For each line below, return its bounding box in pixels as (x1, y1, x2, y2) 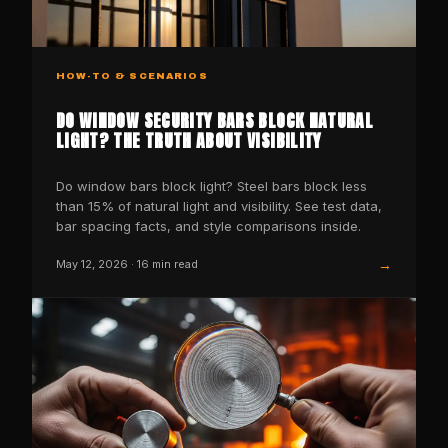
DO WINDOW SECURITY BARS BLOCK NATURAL (56, 106, 374, 134)
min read (149, 257, 198, 272)
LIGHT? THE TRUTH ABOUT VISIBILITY (56, 126, 322, 154)
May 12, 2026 (56, 257, 128, 272)
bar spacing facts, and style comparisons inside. (56, 217, 361, 234)
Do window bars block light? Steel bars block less (56, 177, 367, 194)
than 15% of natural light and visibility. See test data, (56, 197, 382, 214)
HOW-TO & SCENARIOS (56, 70, 208, 81)
